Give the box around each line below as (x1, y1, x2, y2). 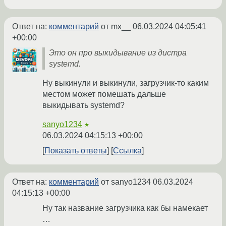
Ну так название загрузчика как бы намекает (42, 203, 208, 212)
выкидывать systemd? (42, 100, 125, 109)
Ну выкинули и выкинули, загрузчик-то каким (42, 78, 209, 87)
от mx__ (99, 22, 133, 31)
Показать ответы (44, 146, 107, 155)
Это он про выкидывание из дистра (49, 48, 187, 57)
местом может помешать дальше (42, 89, 166, 98)
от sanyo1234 (99, 177, 153, 186)
